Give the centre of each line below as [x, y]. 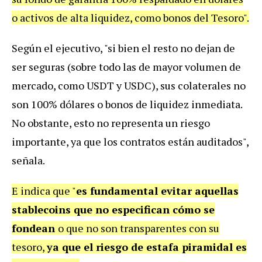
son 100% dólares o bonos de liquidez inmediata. [127, 104]
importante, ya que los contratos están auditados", [130, 142]
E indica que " [44, 191]
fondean [35, 228]
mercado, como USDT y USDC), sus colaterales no [129, 86]
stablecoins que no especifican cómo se [113, 210]
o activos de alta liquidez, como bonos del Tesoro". [130, 18]
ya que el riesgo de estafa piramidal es [147, 247]
